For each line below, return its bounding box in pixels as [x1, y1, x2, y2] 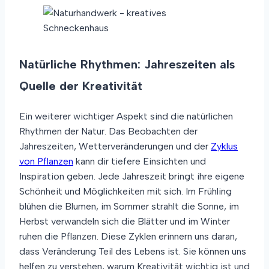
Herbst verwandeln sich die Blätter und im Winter [19, 215, 230, 227]
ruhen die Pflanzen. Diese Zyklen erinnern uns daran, [19, 230, 237, 242]
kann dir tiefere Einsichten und [73, 155, 206, 167]
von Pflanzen [19, 155, 73, 167]
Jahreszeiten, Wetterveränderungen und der [19, 140, 211, 152]
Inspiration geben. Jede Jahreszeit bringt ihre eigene [19, 170, 244, 182]
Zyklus [211, 140, 238, 152]
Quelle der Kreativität [19, 78, 142, 93]
